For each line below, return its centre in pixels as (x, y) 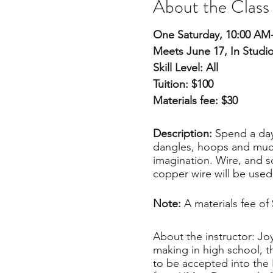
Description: (184, 133)
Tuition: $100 (183, 84)
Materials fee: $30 (195, 101)
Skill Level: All (185, 68)
